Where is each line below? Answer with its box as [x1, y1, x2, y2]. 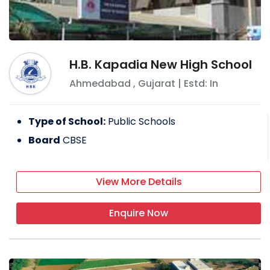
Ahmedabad [69, 76, 131, 90]
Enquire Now [109, 206, 168, 220]
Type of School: [28, 114, 105, 128]
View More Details [95, 174, 182, 189]
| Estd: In [175, 76, 218, 90]
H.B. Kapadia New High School [69, 55, 252, 73]
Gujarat [138, 76, 175, 90]
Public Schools [108, 114, 175, 128]
